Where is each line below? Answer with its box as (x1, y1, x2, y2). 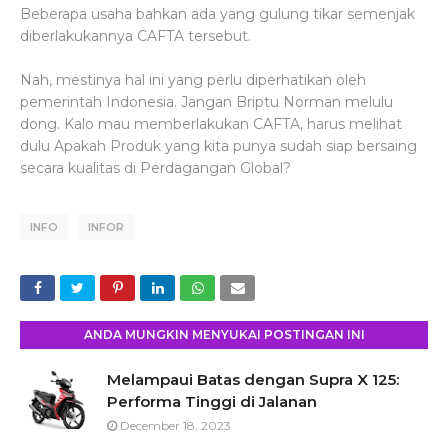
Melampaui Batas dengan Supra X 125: (107, 370, 399, 389)
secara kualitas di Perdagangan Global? (20, 159, 291, 177)
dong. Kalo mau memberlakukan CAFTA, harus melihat (20, 115, 402, 133)
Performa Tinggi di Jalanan (107, 392, 317, 411)
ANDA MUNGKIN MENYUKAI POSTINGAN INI (83, 327, 365, 342)
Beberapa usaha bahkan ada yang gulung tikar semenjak (20, 5, 415, 23)
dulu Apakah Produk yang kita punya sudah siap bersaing (20, 137, 417, 155)
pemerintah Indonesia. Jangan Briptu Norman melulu (20, 93, 393, 111)
